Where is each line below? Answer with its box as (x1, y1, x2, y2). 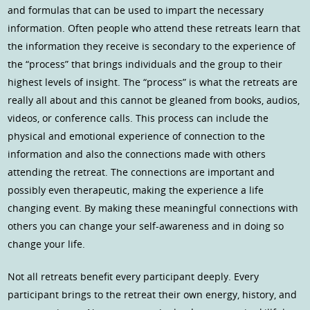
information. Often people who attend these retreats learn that (8, 21, 301, 35)
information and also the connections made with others (8, 147, 266, 161)
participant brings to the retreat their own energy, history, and (8, 288, 298, 302)
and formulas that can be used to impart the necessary (8, 3, 264, 17)
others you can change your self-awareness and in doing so (8, 219, 284, 233)
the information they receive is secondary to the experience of (8, 39, 296, 53)
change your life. (8, 237, 86, 251)
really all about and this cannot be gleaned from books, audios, (8, 93, 300, 107)
